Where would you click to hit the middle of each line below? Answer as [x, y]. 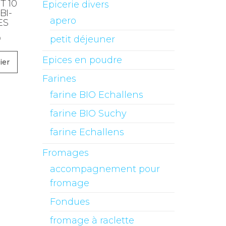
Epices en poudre [82, 60]
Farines [59, 79]
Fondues [70, 202]
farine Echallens [87, 132]
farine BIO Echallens [96, 95]
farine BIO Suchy [88, 114]
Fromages [65, 153]
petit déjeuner [82, 39]
